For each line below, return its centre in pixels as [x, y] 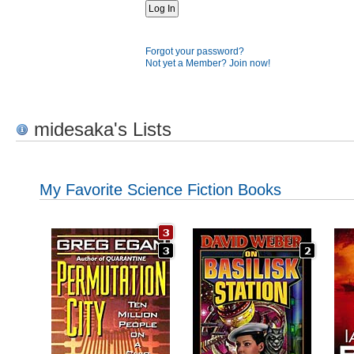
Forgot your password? [195, 51]
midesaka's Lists [100, 129]
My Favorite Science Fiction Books [160, 189]
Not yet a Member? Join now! [208, 63]
